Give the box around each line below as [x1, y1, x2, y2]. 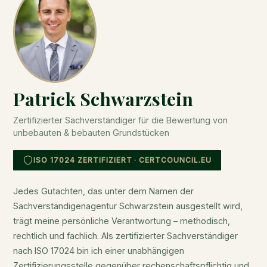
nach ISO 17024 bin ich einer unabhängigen [13, 246, 185, 256]
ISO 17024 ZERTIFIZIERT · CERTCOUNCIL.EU [33, 156, 212, 165]
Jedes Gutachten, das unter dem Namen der [13, 186, 194, 197]
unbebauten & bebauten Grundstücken [13, 127, 170, 138]
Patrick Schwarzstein [13, 86, 194, 111]
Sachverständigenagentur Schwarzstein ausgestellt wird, [13, 201, 243, 212]
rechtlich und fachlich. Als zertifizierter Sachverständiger [13, 231, 238, 241]
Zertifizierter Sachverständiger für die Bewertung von [13, 114, 228, 125]
